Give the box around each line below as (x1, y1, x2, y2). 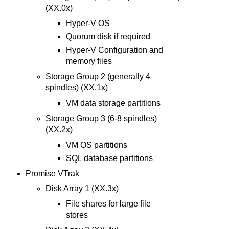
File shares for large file (65, 199, 151, 209)
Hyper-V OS (65, 19, 110, 28)
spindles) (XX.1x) (45, 83, 108, 92)
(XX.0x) (45, 4, 73, 13)
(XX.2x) (45, 125, 73, 134)
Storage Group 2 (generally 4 (45, 72, 151, 81)
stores (65, 211, 88, 220)
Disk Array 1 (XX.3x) (45, 184, 119, 193)
